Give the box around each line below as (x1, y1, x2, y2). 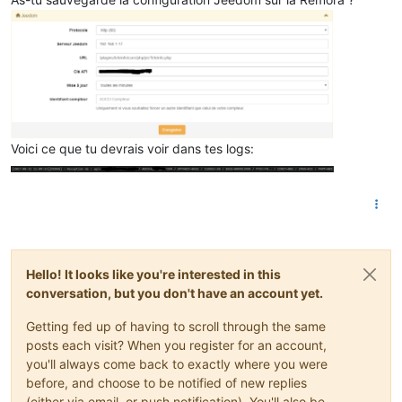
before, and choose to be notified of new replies (26, 375, 307, 391)
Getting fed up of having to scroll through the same (26, 319, 326, 335)
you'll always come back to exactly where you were (26, 356, 328, 372)
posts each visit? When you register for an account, (26, 337, 327, 354)
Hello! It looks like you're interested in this (26, 267, 281, 283)
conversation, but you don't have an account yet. (26, 285, 323, 301)
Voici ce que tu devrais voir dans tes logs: (11, 141, 254, 157)
